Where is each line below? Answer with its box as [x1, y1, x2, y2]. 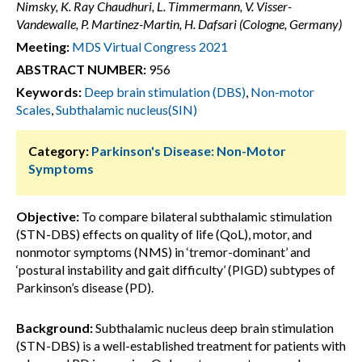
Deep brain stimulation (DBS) [84, 84, 246, 99]
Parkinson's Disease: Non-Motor [91, 143, 286, 158]
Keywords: [16, 84, 82, 99]
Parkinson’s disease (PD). [16, 280, 154, 295]
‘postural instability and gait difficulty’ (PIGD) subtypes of [16, 262, 335, 277]
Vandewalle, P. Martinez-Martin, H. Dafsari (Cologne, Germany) [16, 16, 342, 32]
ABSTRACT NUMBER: [16, 61, 146, 77]
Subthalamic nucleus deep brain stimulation [93, 320, 334, 335]
